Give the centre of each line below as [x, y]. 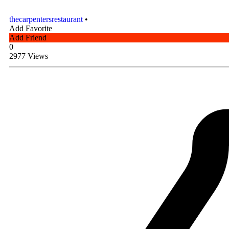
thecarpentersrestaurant [47, 19]
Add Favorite [31, 28]
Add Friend [28, 37]
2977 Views [29, 56]
